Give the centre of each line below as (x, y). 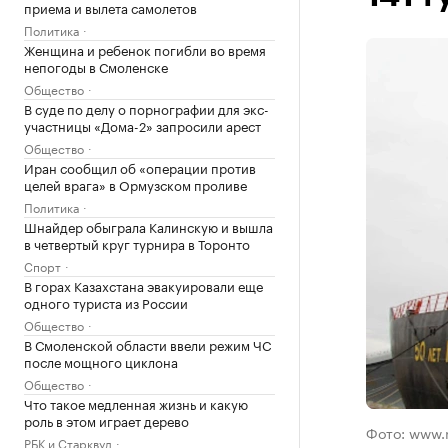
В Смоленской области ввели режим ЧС (147, 344)
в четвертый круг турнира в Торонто (137, 243)
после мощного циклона (101, 361)
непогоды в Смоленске (96, 66)
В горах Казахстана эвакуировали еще (143, 285)
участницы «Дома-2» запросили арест (142, 125)
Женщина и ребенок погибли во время (145, 49)
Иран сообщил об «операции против (140, 167)
